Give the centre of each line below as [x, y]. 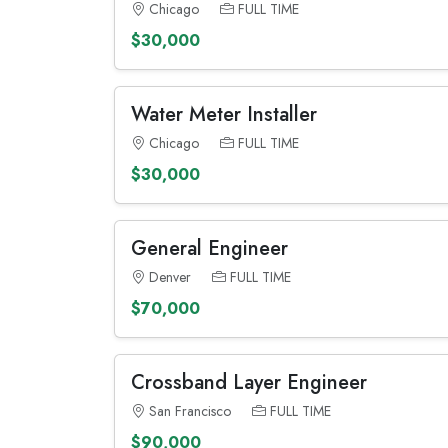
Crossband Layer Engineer [249, 382]
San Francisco [190, 411]
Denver [170, 277]
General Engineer [209, 248]
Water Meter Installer [224, 114]
